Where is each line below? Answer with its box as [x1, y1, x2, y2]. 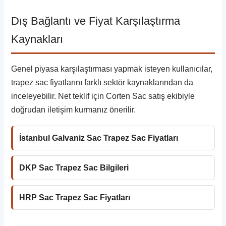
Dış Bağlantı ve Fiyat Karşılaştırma [11, 14, 181, 27]
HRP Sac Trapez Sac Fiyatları [19, 193, 131, 202]
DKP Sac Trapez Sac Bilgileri [19, 163, 129, 172]
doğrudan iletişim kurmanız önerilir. [11, 105, 136, 114]
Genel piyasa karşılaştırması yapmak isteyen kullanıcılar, [11, 64, 213, 73]
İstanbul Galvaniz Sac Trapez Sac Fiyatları [19, 133, 179, 142]
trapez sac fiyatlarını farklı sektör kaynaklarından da [11, 78, 194, 87]
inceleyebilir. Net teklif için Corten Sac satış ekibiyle [11, 91, 195, 100]
